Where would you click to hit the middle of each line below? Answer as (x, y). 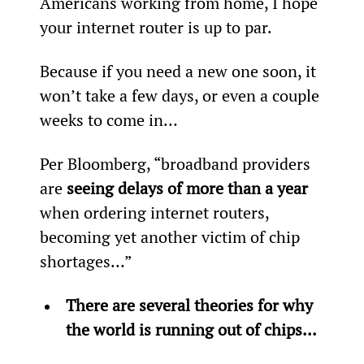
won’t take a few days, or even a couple (181, 95)
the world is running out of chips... (191, 329)
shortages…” (85, 261)
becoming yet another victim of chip (171, 236)
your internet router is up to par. (156, 27)
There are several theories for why (191, 305)
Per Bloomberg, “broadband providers (177, 163)
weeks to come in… (108, 119)
